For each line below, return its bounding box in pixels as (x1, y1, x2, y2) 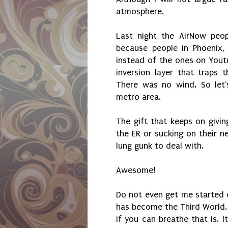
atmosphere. (116, 7, 166, 17)
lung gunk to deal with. (116, 141, 204, 151)
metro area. (116, 92, 161, 102)
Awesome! (116, 165, 158, 176)
